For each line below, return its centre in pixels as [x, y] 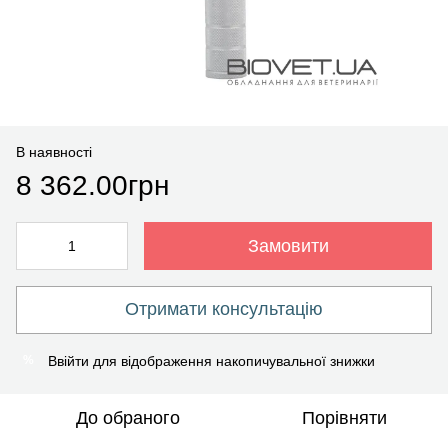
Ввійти [68, 360]
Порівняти [344, 417]
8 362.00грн [92, 185]
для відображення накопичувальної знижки [232, 360]
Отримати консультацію [224, 309]
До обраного [128, 417]
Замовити [288, 245]
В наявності [54, 151]
